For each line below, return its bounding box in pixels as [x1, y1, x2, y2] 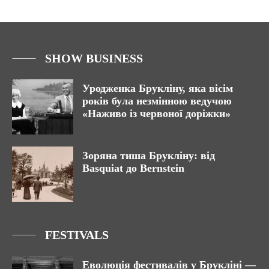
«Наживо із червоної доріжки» [82, 107, 231, 120]
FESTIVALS [45, 228, 109, 242]
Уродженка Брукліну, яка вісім [82, 82, 233, 95]
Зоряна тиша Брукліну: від [82, 150, 215, 162]
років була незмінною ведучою [82, 95, 232, 107]
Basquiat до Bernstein [82, 162, 184, 175]
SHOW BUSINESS [45, 52, 143, 65]
